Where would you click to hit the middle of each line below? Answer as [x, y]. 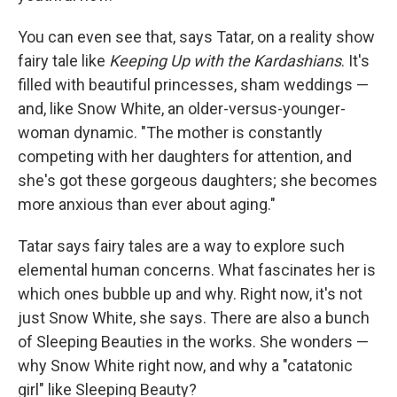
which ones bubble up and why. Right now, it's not [190, 294]
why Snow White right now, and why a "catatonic [185, 366]
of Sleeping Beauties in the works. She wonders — [193, 342]
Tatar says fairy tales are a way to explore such [181, 246]
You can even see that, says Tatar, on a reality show [196, 37]
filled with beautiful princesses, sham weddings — [193, 85]
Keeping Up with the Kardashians [225, 61]
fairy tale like [63, 61]
